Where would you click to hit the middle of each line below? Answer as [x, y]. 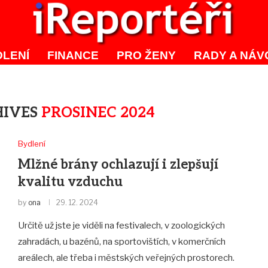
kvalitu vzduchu [70, 182]
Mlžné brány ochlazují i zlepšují [118, 164]
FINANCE [73, 55]
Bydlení [31, 143]
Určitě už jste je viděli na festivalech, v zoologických [121, 225]
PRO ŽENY [146, 55]
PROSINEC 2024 [98, 112]
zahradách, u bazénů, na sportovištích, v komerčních [121, 241]
